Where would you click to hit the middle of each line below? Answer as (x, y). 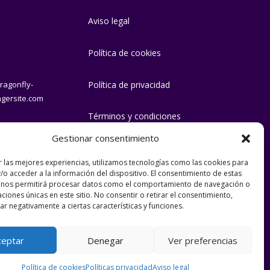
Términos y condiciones (134, 116)
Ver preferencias (203, 240)
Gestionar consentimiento (105, 138)
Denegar (105, 240)
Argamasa (51, 250)
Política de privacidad (129, 84)
